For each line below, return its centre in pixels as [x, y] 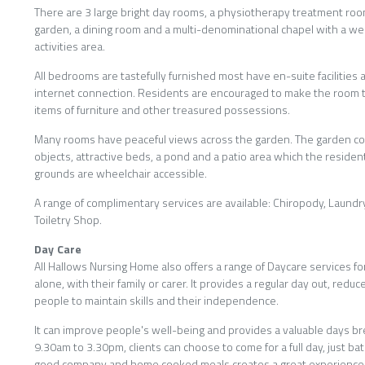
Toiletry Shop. [68, 220]
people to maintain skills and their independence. [157, 300]
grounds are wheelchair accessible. [121, 173]
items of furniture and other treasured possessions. [163, 110]
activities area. [70, 46]
